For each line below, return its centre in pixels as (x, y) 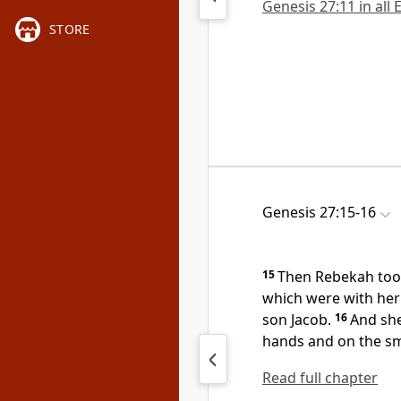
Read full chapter (320, 378)
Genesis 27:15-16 (319, 212)
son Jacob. (297, 320)
